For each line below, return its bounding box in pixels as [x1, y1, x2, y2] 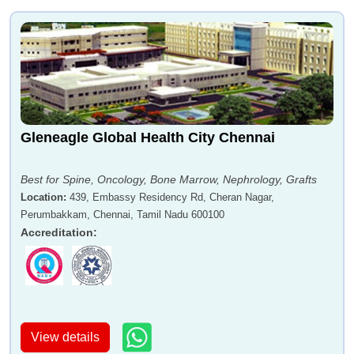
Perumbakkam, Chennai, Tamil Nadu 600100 [21, 209, 224, 221]
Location [21, 191, 63, 204]
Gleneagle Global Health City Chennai [21, 130, 275, 146]
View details [31, 330, 100, 344]
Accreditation [21, 226, 93, 239]
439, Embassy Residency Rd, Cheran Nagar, [70, 191, 274, 204]
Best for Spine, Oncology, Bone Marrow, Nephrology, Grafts [21, 173, 317, 186]
